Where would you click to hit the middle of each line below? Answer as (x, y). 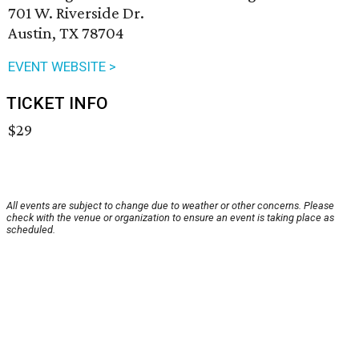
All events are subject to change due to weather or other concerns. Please (170, 206)
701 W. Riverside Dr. (76, 13)
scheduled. (31, 230)
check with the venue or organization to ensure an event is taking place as (170, 218)
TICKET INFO (57, 104)
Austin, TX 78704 (66, 33)
